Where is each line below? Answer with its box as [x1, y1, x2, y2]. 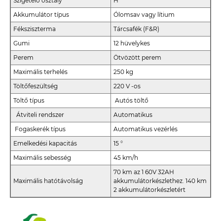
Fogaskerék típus [13, 125, 66, 133]
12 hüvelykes [113, 39, 150, 47]
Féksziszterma [13, 25, 56, 33]
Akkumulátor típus [13, 11, 69, 19]
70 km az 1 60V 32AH [113, 168, 174, 176]
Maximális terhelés [13, 68, 68, 76]
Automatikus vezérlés [113, 125, 178, 133]
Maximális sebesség [13, 154, 71, 162]
